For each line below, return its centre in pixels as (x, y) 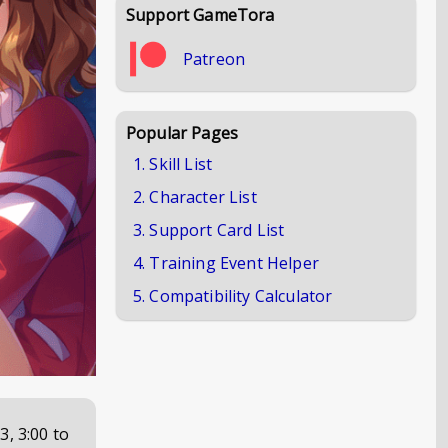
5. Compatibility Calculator (233, 296)
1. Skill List (173, 164)
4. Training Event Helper (226, 263)
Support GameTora (200, 15)
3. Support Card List (209, 230)
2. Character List (195, 197)
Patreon (214, 59)
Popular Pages (182, 133)
